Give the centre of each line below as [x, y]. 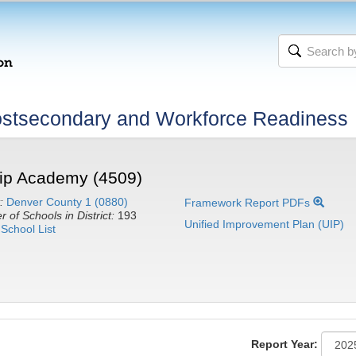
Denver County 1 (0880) [67, 202]
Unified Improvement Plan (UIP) [265, 224]
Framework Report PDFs [249, 203]
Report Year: [284, 344]
